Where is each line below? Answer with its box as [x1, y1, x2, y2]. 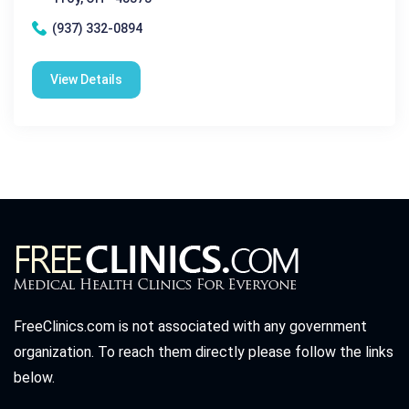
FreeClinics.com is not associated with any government [14, 317, 367, 335]
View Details [50, 71, 122, 87]
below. [14, 368, 55, 386]
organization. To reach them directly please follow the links [14, 342, 393, 361]
